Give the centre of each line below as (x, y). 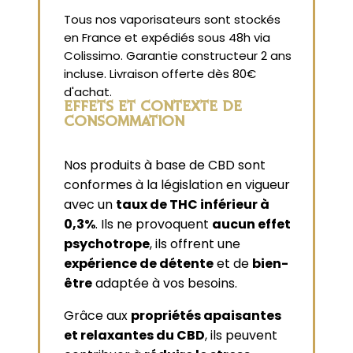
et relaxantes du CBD (134, 336)
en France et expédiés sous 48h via (167, 37)
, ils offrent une (195, 244)
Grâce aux (97, 316)
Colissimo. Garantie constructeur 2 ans (178, 55)
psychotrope (107, 244)
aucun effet (251, 225)
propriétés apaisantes (206, 316)
